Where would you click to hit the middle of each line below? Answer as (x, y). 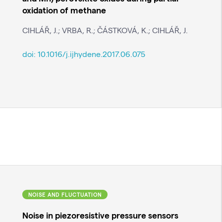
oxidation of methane (64, 10)
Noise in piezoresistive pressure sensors (100, 215)
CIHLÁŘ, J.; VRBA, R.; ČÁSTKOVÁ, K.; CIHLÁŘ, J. (105, 30)
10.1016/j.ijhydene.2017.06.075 (91, 54)
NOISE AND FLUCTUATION (65, 194)
